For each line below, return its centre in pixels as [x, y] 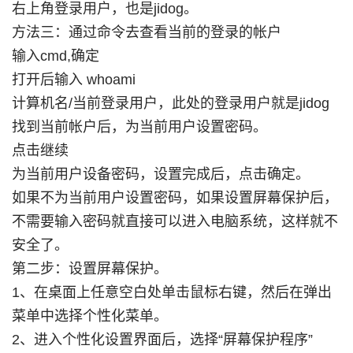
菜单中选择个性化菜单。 [89, 316]
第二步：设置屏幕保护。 [89, 269]
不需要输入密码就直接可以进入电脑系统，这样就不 [175, 221]
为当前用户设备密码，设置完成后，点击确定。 [160, 174]
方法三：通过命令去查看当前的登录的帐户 [146, 32]
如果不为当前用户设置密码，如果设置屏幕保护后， [175, 198]
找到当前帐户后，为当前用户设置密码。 [139, 127]
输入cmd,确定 [55, 56]
